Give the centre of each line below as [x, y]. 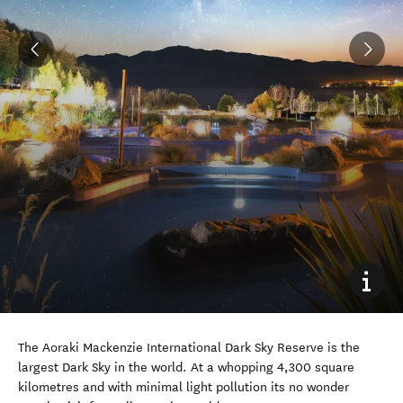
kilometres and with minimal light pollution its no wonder [184, 387]
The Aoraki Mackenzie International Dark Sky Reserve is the [189, 347]
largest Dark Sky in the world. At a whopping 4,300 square [186, 367]
